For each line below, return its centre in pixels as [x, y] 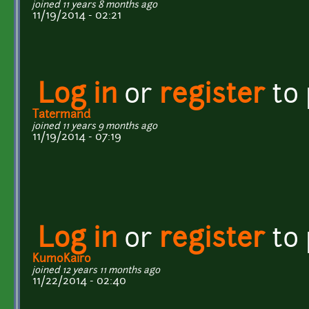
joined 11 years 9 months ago [95, 126]
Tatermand [61, 115]
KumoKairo [62, 259]
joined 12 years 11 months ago [96, 270]
